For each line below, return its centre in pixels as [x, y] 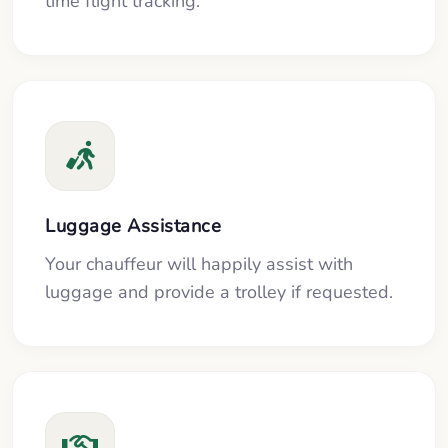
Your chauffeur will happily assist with [199, 264]
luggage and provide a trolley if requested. [219, 292]
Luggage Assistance [133, 226]
